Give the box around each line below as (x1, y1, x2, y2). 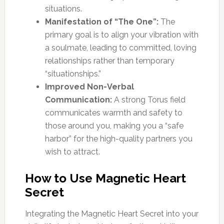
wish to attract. (44, 146, 100, 156)
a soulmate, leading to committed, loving (44, 42, 196, 52)
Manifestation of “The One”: (44, 16, 158, 26)
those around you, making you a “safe (44, 120, 183, 130)
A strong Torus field (111, 94, 185, 104)
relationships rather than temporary (44, 55, 174, 65)
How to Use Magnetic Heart (24, 170, 186, 185)
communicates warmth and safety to (44, 107, 182, 117)
